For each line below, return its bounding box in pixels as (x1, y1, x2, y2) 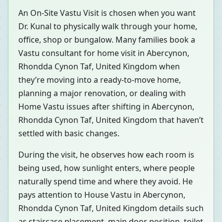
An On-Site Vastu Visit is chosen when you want (18, 7, 196, 19)
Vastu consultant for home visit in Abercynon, (18, 48, 189, 59)
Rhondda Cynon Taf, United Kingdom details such (18, 203, 204, 214)
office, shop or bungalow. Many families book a (18, 34, 195, 46)
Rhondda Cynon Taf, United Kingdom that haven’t (18, 114, 204, 126)
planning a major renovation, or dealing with (18, 88, 186, 99)
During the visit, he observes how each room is (18, 149, 194, 161)
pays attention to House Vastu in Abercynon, (18, 189, 185, 201)
